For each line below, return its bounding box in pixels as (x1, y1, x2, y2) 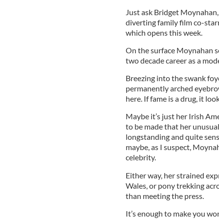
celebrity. (125, 152, 156, 162)
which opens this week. (125, 27, 202, 37)
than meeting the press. (125, 191, 204, 200)
